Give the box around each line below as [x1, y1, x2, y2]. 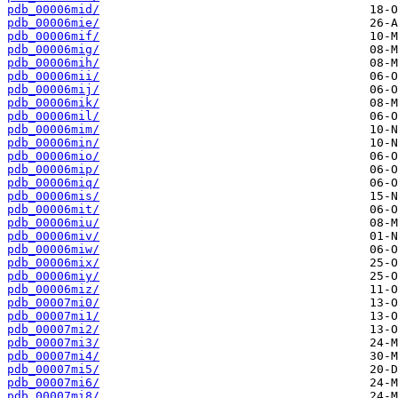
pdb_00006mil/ [7, 109, 99, 123]
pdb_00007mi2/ [7, 322, 99, 337]
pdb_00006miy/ [7, 269, 99, 283]
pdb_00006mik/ [7, 96, 99, 110]
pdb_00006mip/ [7, 163, 99, 177]
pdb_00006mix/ [7, 256, 99, 270]
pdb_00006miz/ [7, 283, 99, 297]
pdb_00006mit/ [7, 203, 99, 217]
